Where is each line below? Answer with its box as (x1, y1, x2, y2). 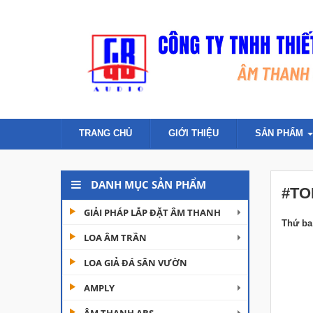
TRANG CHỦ (79, 128, 132, 138)
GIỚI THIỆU (168, 128, 219, 138)
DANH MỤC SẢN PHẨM (88, 177, 206, 191)
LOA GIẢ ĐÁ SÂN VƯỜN (84, 256, 187, 269)
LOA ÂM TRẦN (84, 231, 147, 244)
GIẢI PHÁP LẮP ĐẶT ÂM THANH (84, 206, 221, 219)
